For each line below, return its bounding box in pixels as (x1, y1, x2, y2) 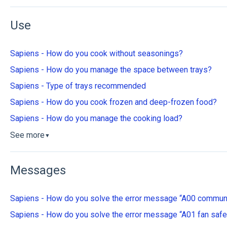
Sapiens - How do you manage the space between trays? (10, 65, 212, 75)
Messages (10, 163, 66, 177)
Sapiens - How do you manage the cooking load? (10, 113, 182, 124)
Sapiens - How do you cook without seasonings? (10, 49, 183, 59)
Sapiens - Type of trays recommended (10, 81, 146, 91)
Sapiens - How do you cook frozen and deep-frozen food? (10, 97, 217, 107)
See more (10, 130, 45, 140)
